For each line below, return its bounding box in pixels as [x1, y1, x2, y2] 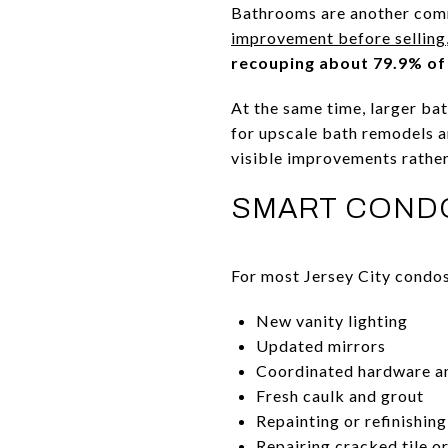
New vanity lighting [255, 310, 408, 330]
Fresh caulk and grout [255, 385, 424, 405]
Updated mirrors [255, 335, 386, 355]
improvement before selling [231, 27, 446, 47]
